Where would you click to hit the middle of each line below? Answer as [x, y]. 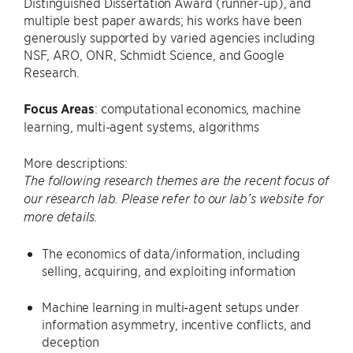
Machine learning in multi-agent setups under [171, 307]
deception [71, 341]
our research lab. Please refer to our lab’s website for [174, 199]
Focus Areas [59, 108]
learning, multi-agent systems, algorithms [141, 126]
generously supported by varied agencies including [170, 37]
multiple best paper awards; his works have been [163, 20]
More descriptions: [76, 162]
